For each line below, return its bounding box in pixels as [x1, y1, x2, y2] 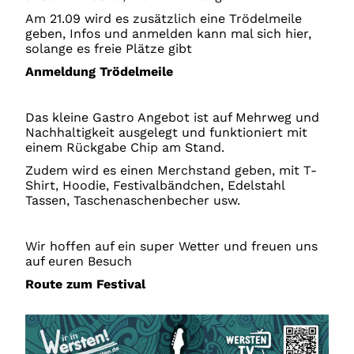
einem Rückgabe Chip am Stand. [25, 140, 225, 156]
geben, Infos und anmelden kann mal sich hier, [25, 26, 312, 42]
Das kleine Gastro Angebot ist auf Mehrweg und [25, 110, 320, 126]
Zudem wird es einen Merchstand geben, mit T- [25, 163, 318, 179]
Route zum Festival [25, 277, 146, 292]
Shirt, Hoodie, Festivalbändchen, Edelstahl [25, 178, 285, 194]
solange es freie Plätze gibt [25, 41, 197, 57]
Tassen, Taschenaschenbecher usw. [25, 193, 241, 209]
